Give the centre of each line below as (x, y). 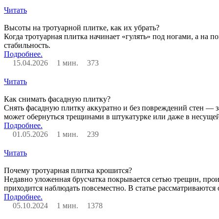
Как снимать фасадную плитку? (57, 99)
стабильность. (27, 45)
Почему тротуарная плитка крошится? (68, 170)
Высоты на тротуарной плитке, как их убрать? (82, 27)
